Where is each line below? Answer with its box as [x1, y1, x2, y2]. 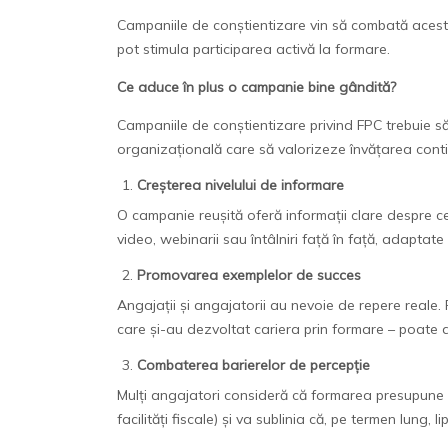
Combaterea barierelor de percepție [137, 355, 370, 374]
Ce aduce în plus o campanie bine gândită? [117, 77, 396, 96]
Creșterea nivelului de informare [137, 175, 344, 194]
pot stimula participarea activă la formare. [117, 39, 390, 58]
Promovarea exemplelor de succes [137, 265, 361, 284]
